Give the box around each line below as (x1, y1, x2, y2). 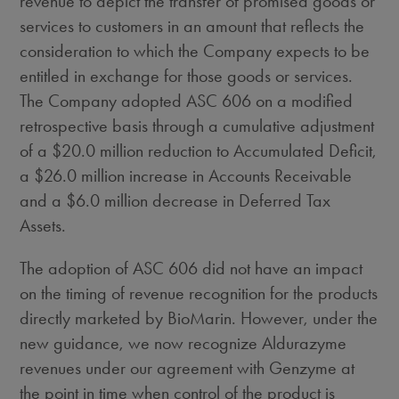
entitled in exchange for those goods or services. (20, 65, 354, 86)
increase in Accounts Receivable (125, 165, 353, 186)
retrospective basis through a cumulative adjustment (20, 115, 375, 136)
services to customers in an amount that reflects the (20, 15, 365, 37)
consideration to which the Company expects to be (20, 40, 370, 61)
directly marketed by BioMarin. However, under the (20, 307, 379, 329)
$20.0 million (52, 140, 144, 161)
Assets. (20, 215, 67, 236)
